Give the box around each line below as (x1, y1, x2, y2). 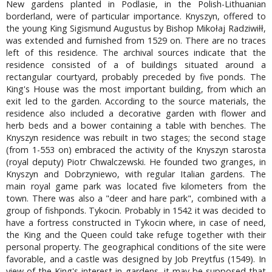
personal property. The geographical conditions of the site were (6, 240, 266, 253)
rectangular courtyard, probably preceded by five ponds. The (6, 70, 266, 83)
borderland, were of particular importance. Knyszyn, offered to (6, 10, 266, 22)
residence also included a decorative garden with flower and (6, 107, 266, 119)
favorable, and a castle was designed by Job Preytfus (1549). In (6, 253, 266, 265)
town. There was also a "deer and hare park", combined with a (6, 192, 266, 204)
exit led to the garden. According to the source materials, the (6, 95, 266, 107)
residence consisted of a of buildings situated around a (6, 58, 266, 70)
